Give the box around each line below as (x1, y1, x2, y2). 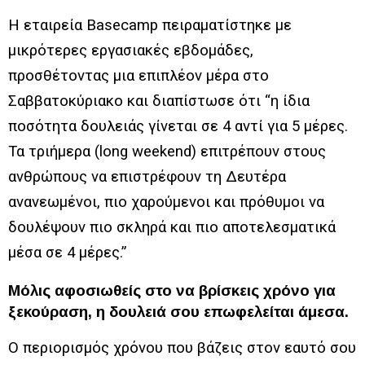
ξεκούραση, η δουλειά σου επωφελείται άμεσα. (8, 302, 349, 320)
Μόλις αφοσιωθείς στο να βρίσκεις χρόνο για (8, 281, 336, 299)
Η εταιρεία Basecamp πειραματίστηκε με (8, 15, 292, 34)
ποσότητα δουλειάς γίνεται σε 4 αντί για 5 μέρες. (8, 117, 348, 135)
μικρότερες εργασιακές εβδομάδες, (8, 41, 253, 59)
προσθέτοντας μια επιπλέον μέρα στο (8, 66, 269, 85)
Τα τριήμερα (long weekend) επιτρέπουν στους (8, 142, 326, 161)
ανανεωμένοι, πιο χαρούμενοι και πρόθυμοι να (8, 192, 324, 211)
